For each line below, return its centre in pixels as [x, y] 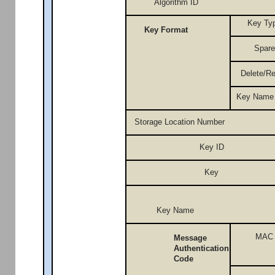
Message [191, 238]
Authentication [202, 248]
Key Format [166, 29]
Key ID [212, 147]
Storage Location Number [180, 122]
